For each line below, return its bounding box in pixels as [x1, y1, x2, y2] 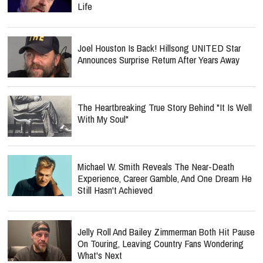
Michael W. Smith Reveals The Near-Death [77, 160, 234, 173]
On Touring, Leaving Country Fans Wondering [77, 237, 244, 250]
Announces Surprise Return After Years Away [77, 53, 240, 66]
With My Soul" [77, 112, 129, 126]
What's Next [77, 248, 122, 262]
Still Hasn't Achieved [77, 183, 153, 197]
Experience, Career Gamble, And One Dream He [77, 171, 252, 185]
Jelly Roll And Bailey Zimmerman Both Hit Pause [77, 225, 255, 238]
